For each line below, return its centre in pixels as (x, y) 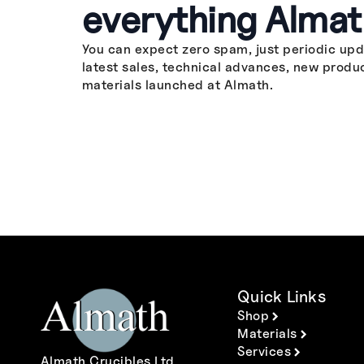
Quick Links (282, 297)
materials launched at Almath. (178, 85)
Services (264, 352)
